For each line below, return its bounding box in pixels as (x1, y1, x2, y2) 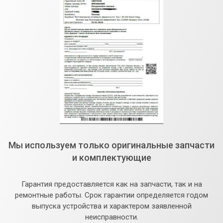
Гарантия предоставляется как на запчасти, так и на (21, 179, 202, 189)
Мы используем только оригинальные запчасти (8, 139, 215, 150)
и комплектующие (72, 152, 151, 163)
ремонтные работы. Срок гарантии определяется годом (15, 190, 208, 200)
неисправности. (85, 212, 138, 222)
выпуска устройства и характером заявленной (31, 201, 192, 211)
